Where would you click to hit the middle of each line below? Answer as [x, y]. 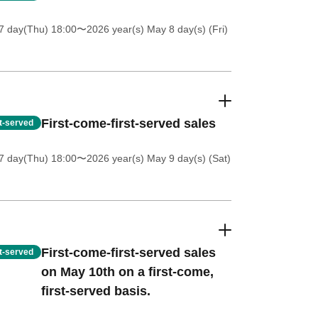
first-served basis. [95, 291]
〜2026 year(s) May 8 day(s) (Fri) [152, 29]
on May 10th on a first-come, [127, 272]
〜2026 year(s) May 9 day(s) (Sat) [153, 158]
